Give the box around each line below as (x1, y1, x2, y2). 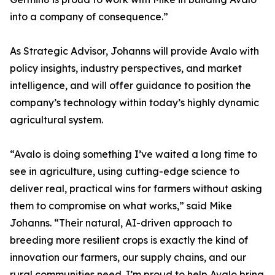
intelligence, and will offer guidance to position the (10, 79, 251, 92)
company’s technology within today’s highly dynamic (10, 96, 259, 109)
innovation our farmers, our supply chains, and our (10, 251, 246, 264)
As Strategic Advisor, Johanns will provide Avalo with (10, 45, 259, 58)
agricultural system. (10, 114, 103, 126)
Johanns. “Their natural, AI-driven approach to (10, 217, 232, 230)
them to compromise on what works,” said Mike (10, 199, 232, 212)
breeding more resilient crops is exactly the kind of (10, 234, 248, 247)
